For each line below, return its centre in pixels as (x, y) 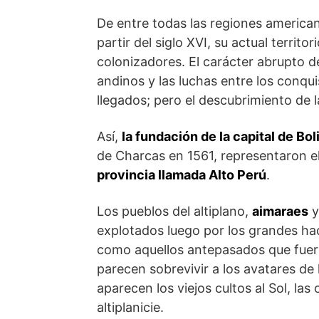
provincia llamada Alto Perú (182, 175)
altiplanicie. (130, 307)
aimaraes (280, 211)
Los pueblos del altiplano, (174, 211)
